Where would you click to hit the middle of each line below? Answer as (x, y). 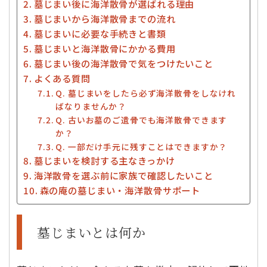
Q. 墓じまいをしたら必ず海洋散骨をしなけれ (146, 93)
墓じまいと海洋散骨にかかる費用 (105, 49)
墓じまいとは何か (91, 232)
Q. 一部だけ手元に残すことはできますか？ (142, 147)
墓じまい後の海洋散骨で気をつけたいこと (123, 63)
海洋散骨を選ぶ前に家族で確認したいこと (123, 176)
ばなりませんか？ (91, 106)
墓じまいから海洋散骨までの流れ (105, 19)
